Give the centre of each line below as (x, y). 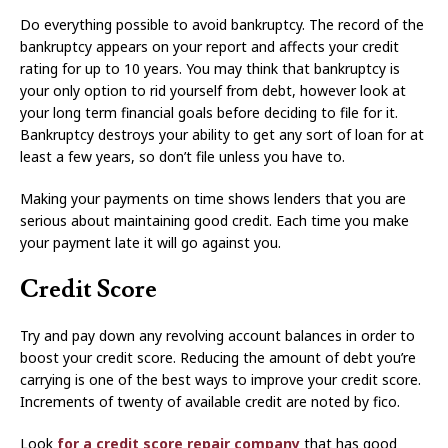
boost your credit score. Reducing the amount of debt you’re (218, 357)
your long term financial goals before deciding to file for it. (209, 112)
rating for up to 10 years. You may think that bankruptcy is (210, 68)
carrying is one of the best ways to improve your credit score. (220, 379)
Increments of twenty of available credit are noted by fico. (210, 401)
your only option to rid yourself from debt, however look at (213, 90)
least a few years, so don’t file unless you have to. (182, 156)
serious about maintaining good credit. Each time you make (214, 220)
